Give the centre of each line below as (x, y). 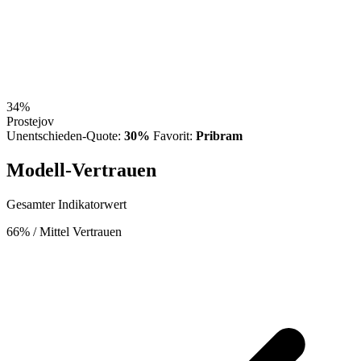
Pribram (219, 136)
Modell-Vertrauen (81, 170)
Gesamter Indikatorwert (66, 204)
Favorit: (174, 136)
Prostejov (30, 122)
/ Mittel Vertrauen (77, 231)
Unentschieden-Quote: (65, 136)
